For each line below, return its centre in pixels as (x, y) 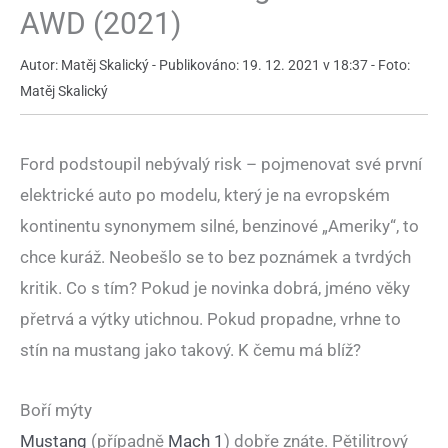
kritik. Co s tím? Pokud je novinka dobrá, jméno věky (215, 287)
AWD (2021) (100, 23)
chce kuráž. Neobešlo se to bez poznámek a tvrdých (215, 256)
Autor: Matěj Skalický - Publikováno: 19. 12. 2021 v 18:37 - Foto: (215, 64)
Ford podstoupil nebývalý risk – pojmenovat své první (221, 163)
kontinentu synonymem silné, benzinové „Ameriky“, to (219, 225)
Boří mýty (56, 410)
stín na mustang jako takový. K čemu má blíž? (190, 349)
